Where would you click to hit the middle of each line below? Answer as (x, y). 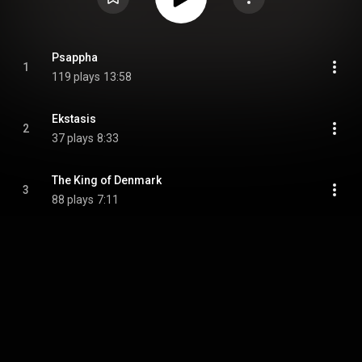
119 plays (76, 77)
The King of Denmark (107, 180)
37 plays (73, 138)
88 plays (73, 200)
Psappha (75, 57)
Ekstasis (74, 119)
